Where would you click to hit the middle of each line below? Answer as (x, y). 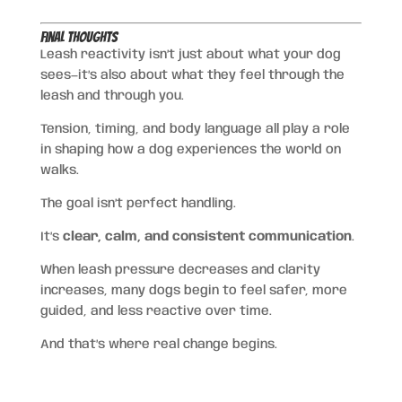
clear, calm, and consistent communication (207, 236)
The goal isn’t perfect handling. (138, 203)
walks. (59, 170)
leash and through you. (112, 96)
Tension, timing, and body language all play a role (195, 129)
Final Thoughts (79, 37)
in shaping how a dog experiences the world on (190, 149)
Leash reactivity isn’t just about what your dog (190, 54)
